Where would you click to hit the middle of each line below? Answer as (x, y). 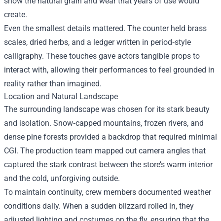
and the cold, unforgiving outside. (62, 178)
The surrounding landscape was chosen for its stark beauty (107, 109)
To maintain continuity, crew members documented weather (108, 192)
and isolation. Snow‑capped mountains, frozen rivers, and (104, 123)
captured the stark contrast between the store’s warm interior (108, 165)
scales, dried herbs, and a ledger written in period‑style (97, 42)
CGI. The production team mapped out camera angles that (105, 151)
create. (16, 15)
